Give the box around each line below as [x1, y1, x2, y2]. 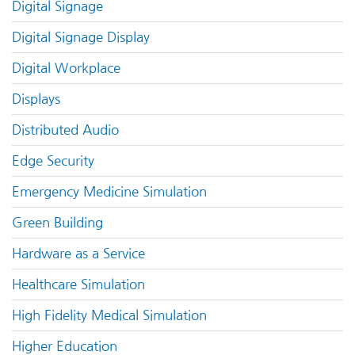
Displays [12, 92, 60, 105]
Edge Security [12, 154, 94, 167]
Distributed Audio [12, 123, 119, 136]
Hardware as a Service [12, 246, 145, 260]
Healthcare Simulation [12, 277, 145, 291]
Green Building [12, 216, 103, 229]
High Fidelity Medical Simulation [12, 308, 207, 322]
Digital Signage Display [12, 30, 150, 44]
